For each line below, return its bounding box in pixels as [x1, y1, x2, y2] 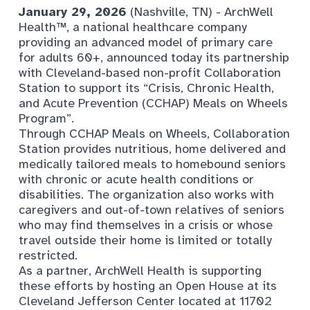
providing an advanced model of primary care [19, 34, 273, 50]
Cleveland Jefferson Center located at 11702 [19, 293, 272, 309]
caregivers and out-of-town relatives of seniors [19, 201, 284, 217]
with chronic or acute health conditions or [19, 171, 254, 187]
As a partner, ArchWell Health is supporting [19, 262, 262, 278]
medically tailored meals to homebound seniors [19, 156, 286, 172]
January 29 [19, 3, 86, 19]
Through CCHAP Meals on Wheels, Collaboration [19, 125, 290, 141]
